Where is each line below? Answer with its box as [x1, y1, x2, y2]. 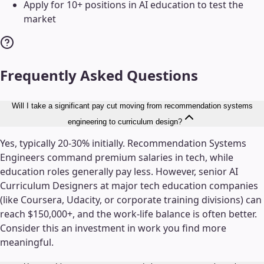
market [24, 12, 56, 26]
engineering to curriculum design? [68, 117, 182, 127]
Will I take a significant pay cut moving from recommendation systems [11, 101, 253, 111]
